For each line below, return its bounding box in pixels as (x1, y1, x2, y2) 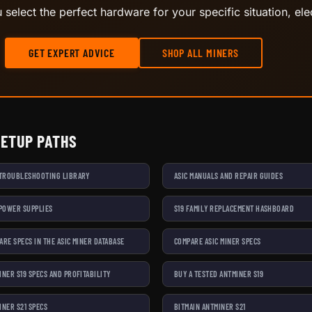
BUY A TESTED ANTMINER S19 (174, 268, 263, 279)
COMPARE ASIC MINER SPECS (174, 235, 261, 246)
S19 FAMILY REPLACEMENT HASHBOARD (174, 203, 295, 213)
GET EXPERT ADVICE (29, 45, 115, 59)
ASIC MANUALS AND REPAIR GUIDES (174, 170, 283, 180)
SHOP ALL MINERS (162, 45, 239, 59)
